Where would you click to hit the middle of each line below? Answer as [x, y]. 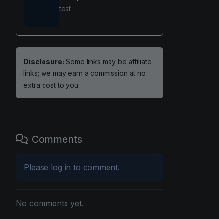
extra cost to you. [52, 85]
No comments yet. [50, 203]
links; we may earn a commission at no [85, 73]
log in [61, 167]
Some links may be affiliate [108, 61]
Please [37, 167]
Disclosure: [44, 61]
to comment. [95, 167]
